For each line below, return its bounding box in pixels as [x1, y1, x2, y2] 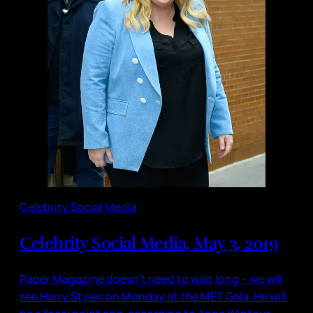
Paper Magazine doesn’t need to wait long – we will [20, 270, 283, 286]
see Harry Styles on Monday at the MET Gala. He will [20, 288, 286, 304]
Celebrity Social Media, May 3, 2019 [20, 232, 279, 254]
